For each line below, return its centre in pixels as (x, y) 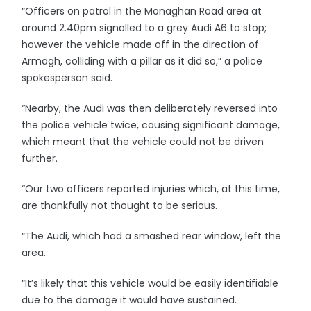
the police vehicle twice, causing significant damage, (151, 125)
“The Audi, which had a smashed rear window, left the (152, 236)
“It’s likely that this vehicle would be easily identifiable (150, 283)
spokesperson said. (67, 78)
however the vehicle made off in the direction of (141, 44)
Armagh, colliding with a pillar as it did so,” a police (142, 61)
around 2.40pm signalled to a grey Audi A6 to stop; (144, 28)
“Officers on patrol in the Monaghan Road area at (142, 11)
